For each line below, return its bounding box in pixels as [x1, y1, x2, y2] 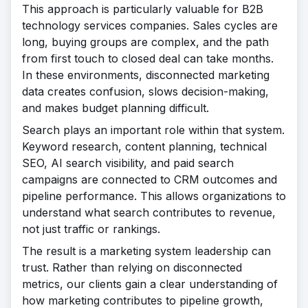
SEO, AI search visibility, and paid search [22, 156, 234, 170]
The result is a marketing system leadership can [22, 244, 271, 258]
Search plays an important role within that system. [22, 123, 285, 137]
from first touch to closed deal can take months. [22, 52, 274, 65]
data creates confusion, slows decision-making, [22, 85, 269, 98]
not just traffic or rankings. [22, 222, 160, 236]
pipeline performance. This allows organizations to [22, 189, 286, 203]
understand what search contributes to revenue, [22, 206, 276, 219]
